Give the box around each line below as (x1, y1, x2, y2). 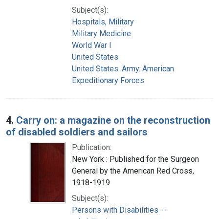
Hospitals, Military (72, 17, 134, 26)
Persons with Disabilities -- (72, 205, 166, 215)
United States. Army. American (72, 64, 174, 73)
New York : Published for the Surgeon (72, 154, 199, 164)
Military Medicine (72, 28, 131, 38)
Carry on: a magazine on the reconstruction (16, 114, 210, 126)
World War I (72, 40, 111, 50)
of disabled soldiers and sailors (6, 126, 148, 138)
